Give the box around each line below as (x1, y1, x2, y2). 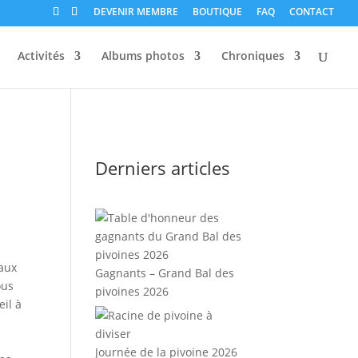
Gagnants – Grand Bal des (95, 265, 235, 280)
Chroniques (221, 48, 284, 63)
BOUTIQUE (193, 5, 242, 18)
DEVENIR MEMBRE (93, 5, 178, 18)
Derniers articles (95, 156, 231, 180)
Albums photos (101, 48, 185, 63)
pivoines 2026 (95, 284, 169, 299)
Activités (18, 48, 65, 63)
